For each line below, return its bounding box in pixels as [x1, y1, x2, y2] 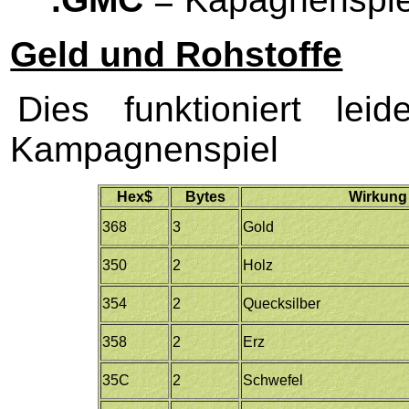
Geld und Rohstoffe [10, 34, 343, 74]
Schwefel [243, 372, 304, 388]
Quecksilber [243, 295, 321, 311]
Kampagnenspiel [10, 129, 279, 169]
